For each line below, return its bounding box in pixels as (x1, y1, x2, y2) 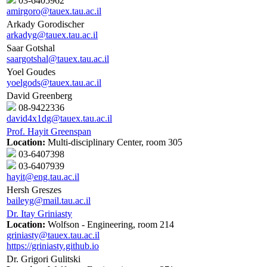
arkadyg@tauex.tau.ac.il (7, 30, 98, 41)
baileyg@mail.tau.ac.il (7, 195, 91, 206)
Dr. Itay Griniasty (7, 209, 72, 219)
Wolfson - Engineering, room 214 (45, 219, 174, 230)
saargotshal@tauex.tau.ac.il (7, 54, 109, 64)
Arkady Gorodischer (7, 19, 84, 30)
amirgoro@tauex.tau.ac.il (7, 6, 101, 17)
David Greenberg (7, 91, 72, 101)
